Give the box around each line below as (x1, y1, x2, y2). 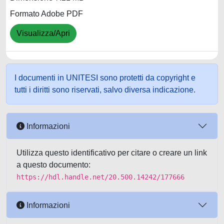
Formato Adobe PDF (10, 9, 83, 18)
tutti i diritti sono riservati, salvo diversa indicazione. (14, 85, 195, 94)
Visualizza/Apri (16, 29, 70, 38)
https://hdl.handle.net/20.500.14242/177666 (16, 173, 184, 181)
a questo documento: (16, 160, 90, 169)
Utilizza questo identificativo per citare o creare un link (16, 148, 207, 157)
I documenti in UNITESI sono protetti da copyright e (14, 73, 195, 82)
